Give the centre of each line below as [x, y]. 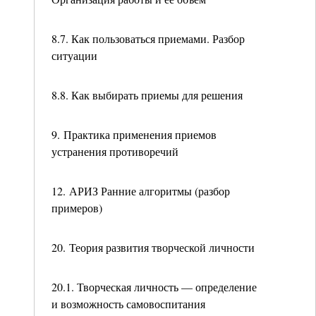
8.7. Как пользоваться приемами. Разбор [148, 38]
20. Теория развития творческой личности [153, 247]
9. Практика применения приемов [134, 134]
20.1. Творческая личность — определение [154, 287]
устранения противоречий [115, 151]
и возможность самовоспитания [128, 304]
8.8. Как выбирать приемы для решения [147, 95]
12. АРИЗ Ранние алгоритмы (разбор [141, 191]
